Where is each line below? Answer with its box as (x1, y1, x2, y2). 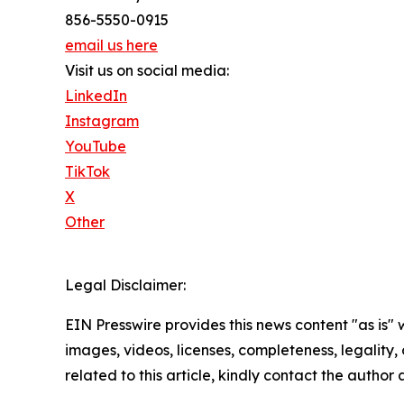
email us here (65, 36, 158, 55)
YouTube (65, 137, 126, 156)
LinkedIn (65, 87, 127, 106)
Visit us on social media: (65, 61, 229, 80)
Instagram (65, 112, 139, 131)
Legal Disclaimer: (65, 276, 186, 295)
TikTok (65, 162, 110, 181)
